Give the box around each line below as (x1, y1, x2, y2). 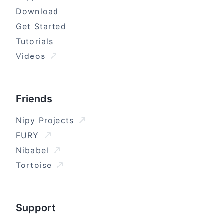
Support (16, 202, 55, 214)
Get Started (16, 21, 66, 32)
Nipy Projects (16, 115, 77, 126)
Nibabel (16, 145, 52, 156)
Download (16, 6, 59, 17)
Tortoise (16, 160, 55, 170)
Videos (16, 51, 49, 61)
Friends (16, 93, 52, 105)
